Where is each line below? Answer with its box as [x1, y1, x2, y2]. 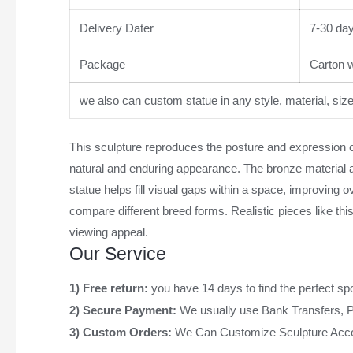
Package [76, 57, 125, 71]
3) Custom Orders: [69, 325, 175, 340]
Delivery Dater [76, 20, 154, 35]
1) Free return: [69, 281, 151, 295]
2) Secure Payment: [69, 303, 180, 318]
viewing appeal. [69, 225, 148, 240]
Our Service [69, 244, 166, 265]
